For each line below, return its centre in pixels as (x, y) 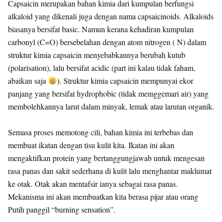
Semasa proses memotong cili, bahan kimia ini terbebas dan (101, 132)
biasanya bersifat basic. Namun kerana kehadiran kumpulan (101, 29)
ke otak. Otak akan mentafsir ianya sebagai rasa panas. (93, 183)
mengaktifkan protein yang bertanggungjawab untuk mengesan (106, 158)
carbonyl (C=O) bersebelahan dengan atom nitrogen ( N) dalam (107, 42)
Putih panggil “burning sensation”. (62, 209)
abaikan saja (28, 80)
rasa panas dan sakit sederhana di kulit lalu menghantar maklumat (110, 170)
